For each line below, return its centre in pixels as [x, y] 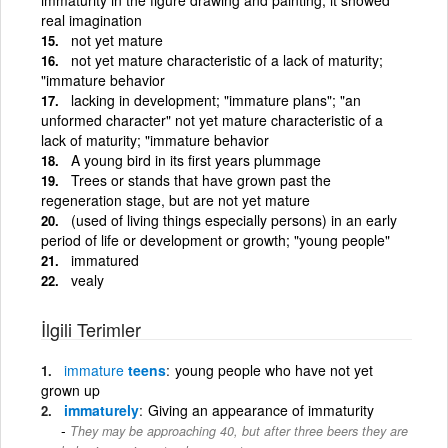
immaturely [101, 409]
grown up [70, 389]
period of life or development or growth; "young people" [215, 239]
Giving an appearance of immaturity [261, 409]
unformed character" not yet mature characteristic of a [212, 119]
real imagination [91, 19]
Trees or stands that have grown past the [201, 179]
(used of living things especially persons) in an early [234, 219]
